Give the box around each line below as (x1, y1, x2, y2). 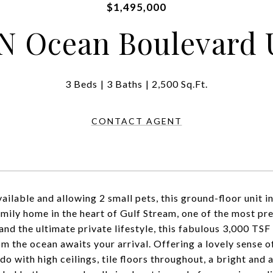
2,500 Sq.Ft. (152, 78, 208, 90)
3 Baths (107, 78, 143, 90)
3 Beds (65, 78, 97, 90)
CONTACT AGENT (91, 116, 182, 126)
